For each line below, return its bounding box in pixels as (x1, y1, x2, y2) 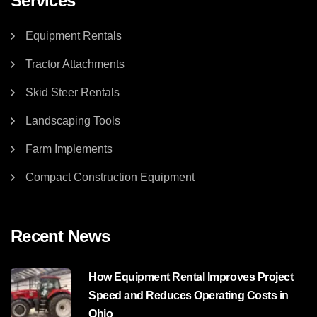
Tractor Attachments (25, 58, 125, 70)
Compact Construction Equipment (25, 171, 195, 183)
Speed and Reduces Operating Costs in (88, 289, 289, 301)
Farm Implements (25, 143, 113, 155)
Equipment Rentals (25, 30, 122, 42)
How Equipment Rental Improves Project (88, 271, 294, 283)
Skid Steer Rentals (25, 86, 120, 98)
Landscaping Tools (25, 115, 120, 127)
